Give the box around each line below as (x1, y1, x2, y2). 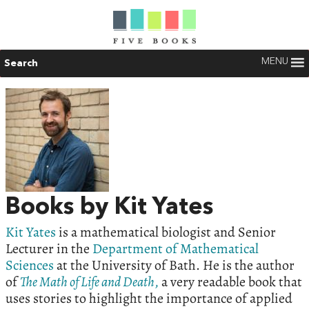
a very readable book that (159, 272, 302, 291)
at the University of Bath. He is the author (54, 256, 295, 275)
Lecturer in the (6, 239, 92, 258)
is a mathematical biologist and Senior (56, 223, 276, 241)
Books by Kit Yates (6, 196, 213, 219)
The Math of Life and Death (20, 272, 154, 291)
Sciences (6, 256, 54, 275)
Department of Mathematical (92, 239, 259, 258)
